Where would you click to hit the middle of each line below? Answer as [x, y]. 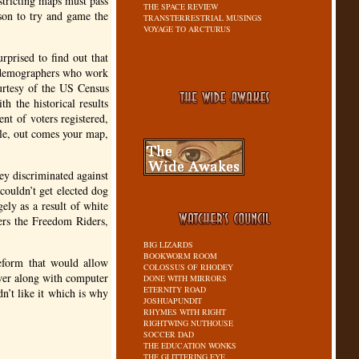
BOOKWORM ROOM [181, 256]
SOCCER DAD [169, 334]
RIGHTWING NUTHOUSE [189, 323]
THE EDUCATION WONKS [190, 345]
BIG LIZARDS [169, 244]
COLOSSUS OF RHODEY [189, 267]
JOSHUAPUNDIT [173, 301]
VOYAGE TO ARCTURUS [188, 29]
